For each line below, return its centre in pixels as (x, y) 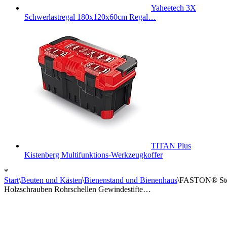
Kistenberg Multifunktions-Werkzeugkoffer (93, 155)
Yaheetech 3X (174, 8)
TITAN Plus (171, 146)
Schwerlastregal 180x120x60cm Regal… (90, 17)
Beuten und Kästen (51, 180)
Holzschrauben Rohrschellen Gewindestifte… (78, 189)
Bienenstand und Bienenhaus (131, 180)
